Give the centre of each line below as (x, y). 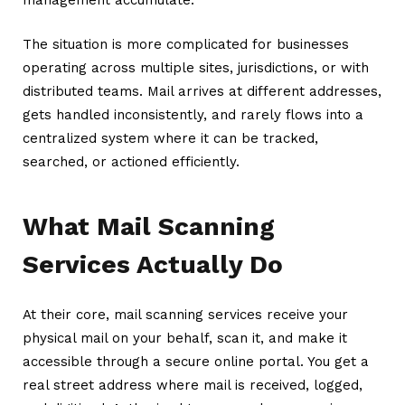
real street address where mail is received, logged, (193, 385)
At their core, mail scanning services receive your (185, 314)
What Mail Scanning (149, 226)
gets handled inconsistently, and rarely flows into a (193, 114)
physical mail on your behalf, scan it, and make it (185, 338)
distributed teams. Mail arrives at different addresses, (202, 91)
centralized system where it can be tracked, (170, 138)
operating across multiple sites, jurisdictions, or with (196, 67)
